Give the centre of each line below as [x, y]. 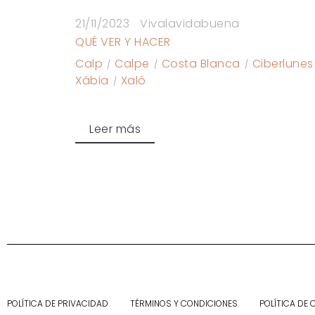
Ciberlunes [283, 64]
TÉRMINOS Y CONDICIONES [184, 304]
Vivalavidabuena [190, 24]
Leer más [115, 129]
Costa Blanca [201, 64]
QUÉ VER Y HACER [123, 42]
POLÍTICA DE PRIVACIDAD [58, 304]
